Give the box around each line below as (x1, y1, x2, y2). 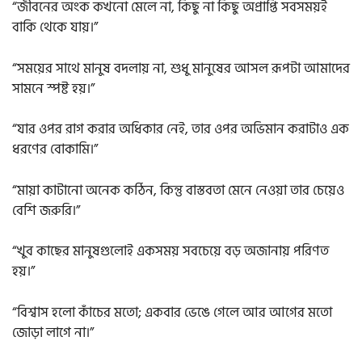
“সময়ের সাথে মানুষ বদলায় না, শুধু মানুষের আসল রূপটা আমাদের (12, 57, 350, 80)
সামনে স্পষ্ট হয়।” (12, 77, 95, 100)
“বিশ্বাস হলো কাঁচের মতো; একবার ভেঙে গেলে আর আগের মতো (12, 301, 332, 324)
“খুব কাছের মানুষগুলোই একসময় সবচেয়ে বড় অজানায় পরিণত (12, 240, 329, 263)
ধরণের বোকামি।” (12, 138, 98, 162)
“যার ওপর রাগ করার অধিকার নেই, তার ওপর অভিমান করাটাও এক (12, 118, 349, 141)
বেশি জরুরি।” (12, 199, 80, 222)
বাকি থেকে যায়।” (12, 16, 98, 40)
